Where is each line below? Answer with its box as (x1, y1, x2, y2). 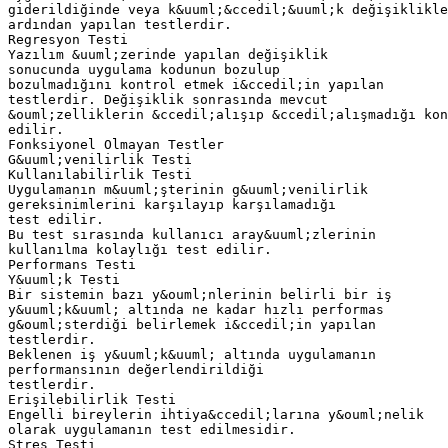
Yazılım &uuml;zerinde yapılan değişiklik (8, 46, 328, 62)
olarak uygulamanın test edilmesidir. (8, 421, 296, 437)
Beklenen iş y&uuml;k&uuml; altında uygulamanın (8, 346, 376, 362)
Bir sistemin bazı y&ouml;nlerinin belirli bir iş (8, 286, 392, 302)
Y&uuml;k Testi (8, 271, 120, 287)
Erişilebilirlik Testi (8, 391, 176, 407)
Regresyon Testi (8, 31, 128, 47)
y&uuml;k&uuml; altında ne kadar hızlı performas (8, 301, 384, 317)
